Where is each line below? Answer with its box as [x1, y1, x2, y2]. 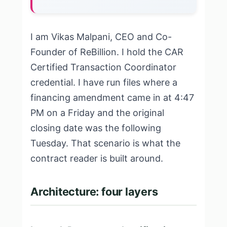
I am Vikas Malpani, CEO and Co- [30, 31, 172, 42]
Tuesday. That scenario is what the [30, 138, 180, 148]
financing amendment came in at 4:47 [30, 92, 194, 103]
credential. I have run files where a [30, 77, 177, 88]
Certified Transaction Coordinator [30, 62, 176, 72]
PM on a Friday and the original [30, 107, 164, 118]
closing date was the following [30, 123, 161, 133]
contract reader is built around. [30, 153, 163, 164]
